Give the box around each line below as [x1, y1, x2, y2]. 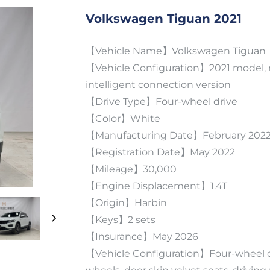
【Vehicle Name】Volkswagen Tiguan [85, 45, 268, 57]
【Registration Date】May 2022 [85, 146, 235, 158]
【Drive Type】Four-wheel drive [85, 96, 237, 107]
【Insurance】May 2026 [85, 231, 198, 242]
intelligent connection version [85, 79, 231, 90]
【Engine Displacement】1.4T [85, 180, 227, 192]
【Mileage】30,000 [85, 163, 177, 175]
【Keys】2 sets [85, 214, 155, 225]
